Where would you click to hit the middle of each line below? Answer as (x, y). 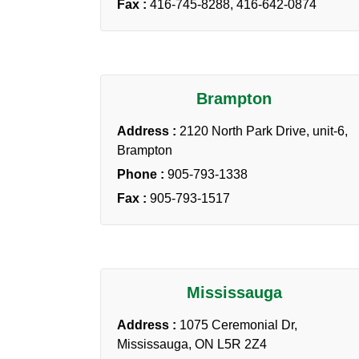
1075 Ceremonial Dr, (238, 325)
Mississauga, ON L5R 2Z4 (192, 344)
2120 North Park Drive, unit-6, (264, 131)
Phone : (142, 174)
